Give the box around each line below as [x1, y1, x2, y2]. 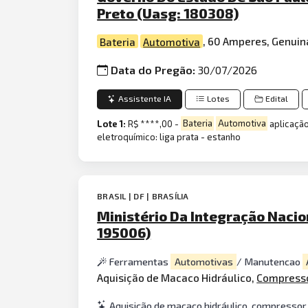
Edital [265, 93, 289, 104]
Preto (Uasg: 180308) [97, 5, 239, 22]
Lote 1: [97, 118, 129, 129]
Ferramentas [109, 255, 171, 267]
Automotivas [174, 255, 233, 267]
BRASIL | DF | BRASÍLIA [97, 190, 189, 201]
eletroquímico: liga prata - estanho [97, 131, 241, 142]
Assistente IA [118, 93, 172, 104]
